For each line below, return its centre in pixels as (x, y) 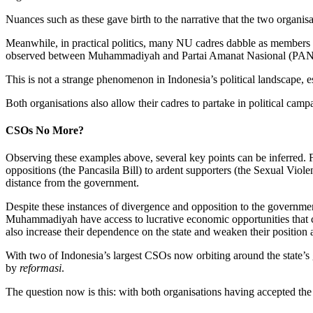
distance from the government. (72, 183)
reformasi (41, 268)
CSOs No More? (45, 131)
